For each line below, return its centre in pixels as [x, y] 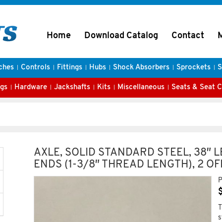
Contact [188, 36]
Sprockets [193, 68]
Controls [35, 68]
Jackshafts [72, 87]
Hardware [31, 87]
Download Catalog [121, 36]
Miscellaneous [141, 87]
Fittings [69, 68]
